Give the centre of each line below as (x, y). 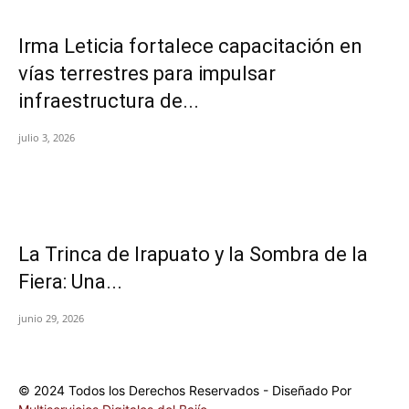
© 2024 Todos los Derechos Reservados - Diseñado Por (185, 390)
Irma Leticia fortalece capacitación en (190, 46)
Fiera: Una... (70, 281)
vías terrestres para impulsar (147, 73)
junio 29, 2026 (51, 318)
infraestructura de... (109, 100)
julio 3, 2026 (47, 137)
